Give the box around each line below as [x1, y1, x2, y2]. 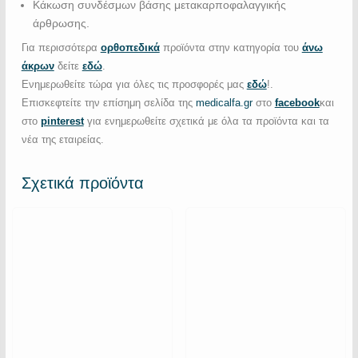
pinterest [40, 114, 84, 127]
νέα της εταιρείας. [21, 133, 104, 145]
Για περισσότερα [21, 41, 101, 54]
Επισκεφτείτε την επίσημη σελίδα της [21, 96, 196, 109]
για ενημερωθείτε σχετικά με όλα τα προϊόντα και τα [86, 114, 329, 127]
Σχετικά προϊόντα [21, 173, 144, 192]
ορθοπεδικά [100, 41, 160, 54]
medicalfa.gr [195, 96, 253, 109]
